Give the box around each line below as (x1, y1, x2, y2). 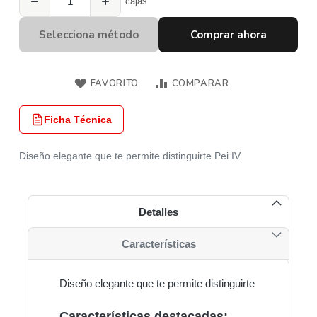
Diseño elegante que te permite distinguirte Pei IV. (19, 150, 243, 161)
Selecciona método (39, 28, 139, 42)
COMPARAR (171, 77, 229, 90)
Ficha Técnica (44, 114, 112, 125)
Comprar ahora (190, 28, 267, 42)
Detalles (139, 205, 178, 218)
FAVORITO (90, 77, 139, 90)
